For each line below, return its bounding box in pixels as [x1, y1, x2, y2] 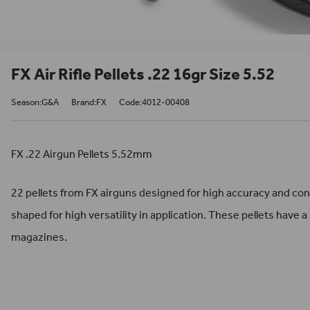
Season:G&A [11, 97, 59, 108]
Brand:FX [71, 97, 107, 108]
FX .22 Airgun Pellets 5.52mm [11, 147, 152, 161]
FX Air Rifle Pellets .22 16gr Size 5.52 [11, 64, 275, 84]
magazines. [11, 230, 67, 244]
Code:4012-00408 [119, 97, 190, 108]
